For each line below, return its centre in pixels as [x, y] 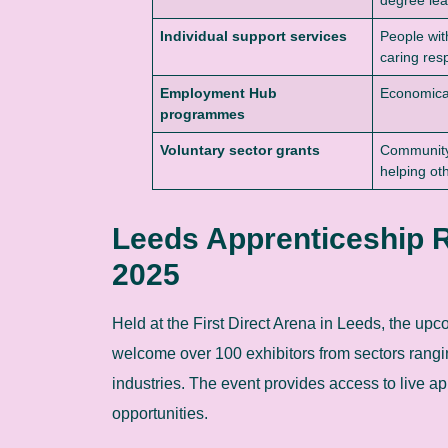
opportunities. [160, 413]
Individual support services [254, 35]
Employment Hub [219, 92]
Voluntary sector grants [240, 149]
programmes [203, 113]
